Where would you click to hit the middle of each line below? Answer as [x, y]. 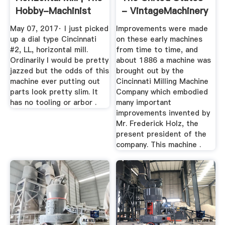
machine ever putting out [55, 81]
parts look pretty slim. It [54, 92]
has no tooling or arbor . [53, 102]
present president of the [161, 134]
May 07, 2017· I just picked [59, 28]
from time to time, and [157, 49]
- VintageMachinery [165, 11]
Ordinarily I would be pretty [59, 60]
